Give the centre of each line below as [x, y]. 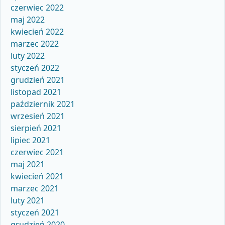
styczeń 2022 [35, 68]
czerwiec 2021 [37, 152]
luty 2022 [28, 56]
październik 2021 [43, 104]
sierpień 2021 [36, 128]
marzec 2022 [35, 44]
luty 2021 [28, 201]
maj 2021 [28, 164]
